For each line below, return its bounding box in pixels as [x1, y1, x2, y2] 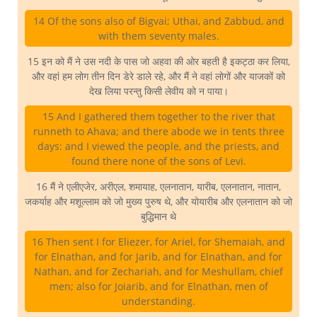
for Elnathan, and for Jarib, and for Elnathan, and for [35, 250, 282, 264]
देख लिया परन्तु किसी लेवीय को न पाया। [88, 84, 229, 98]
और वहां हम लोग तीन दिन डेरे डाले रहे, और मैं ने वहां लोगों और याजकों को [32, 69, 285, 83]
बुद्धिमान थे [141, 209, 176, 224]
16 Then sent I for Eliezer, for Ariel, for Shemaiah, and [32, 235, 285, 249]
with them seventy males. [98, 29, 219, 43]
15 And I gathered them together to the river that [42, 110, 275, 124]
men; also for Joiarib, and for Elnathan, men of [49, 279, 268, 294]
